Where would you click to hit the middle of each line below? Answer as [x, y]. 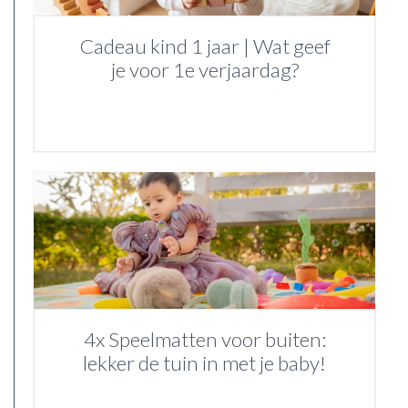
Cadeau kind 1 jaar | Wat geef [204, 46]
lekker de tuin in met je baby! [204, 363]
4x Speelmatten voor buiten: [204, 340]
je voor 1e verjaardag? [204, 70]
